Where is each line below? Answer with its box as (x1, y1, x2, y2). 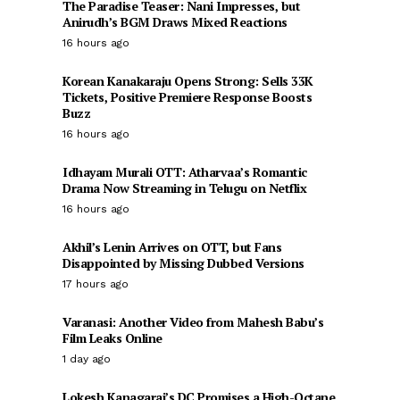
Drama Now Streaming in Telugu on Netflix (62, 179, 306, 196)
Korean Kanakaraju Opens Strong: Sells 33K (62, 72, 313, 89)
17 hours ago (62, 278, 129, 290)
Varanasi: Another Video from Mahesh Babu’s (62, 313, 323, 330)
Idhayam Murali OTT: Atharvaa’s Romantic (62, 163, 307, 180)
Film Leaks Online (62, 329, 162, 346)
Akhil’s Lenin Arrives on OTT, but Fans (62, 238, 281, 255)
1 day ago (62, 353, 111, 365)
